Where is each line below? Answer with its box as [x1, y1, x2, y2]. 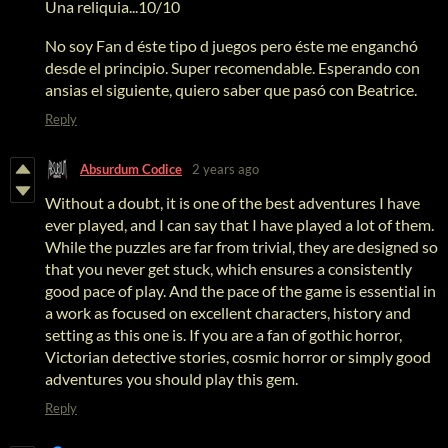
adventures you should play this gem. [45, 368, 298, 388]
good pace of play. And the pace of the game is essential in [45, 280, 436, 300]
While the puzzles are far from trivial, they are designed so [45, 236, 438, 256]
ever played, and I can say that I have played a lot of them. [45, 214, 434, 234]
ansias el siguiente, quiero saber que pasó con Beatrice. [45, 79, 420, 99]
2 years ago [192, 161, 259, 178]
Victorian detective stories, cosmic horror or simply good [45, 346, 431, 366]
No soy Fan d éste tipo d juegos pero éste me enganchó [45, 35, 418, 55]
